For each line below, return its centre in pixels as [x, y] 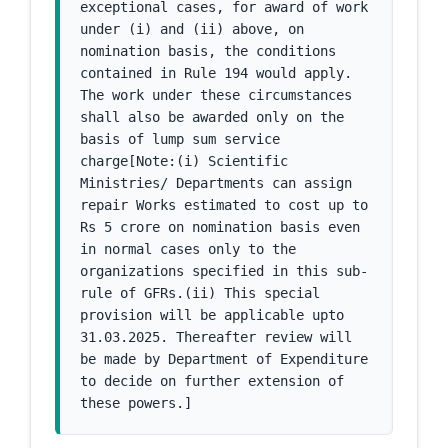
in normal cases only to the [188, 249]
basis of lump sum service [180, 139]
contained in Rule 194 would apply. [216, 73]
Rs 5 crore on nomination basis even [220, 227]
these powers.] [136, 403]
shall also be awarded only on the [212, 117]
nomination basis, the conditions [208, 51]
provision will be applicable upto [212, 315]
